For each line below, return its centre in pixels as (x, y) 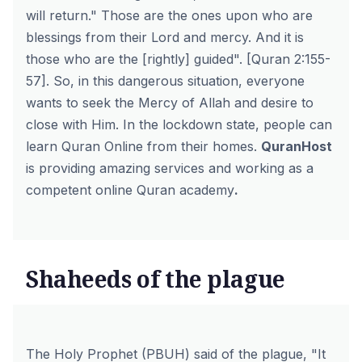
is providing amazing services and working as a (170, 168)
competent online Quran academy (130, 190)
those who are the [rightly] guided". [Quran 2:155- (178, 59)
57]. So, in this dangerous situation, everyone (165, 81)
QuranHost (297, 146)
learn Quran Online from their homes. (143, 146)
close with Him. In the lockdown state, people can (179, 124)
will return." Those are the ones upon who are (169, 15)
